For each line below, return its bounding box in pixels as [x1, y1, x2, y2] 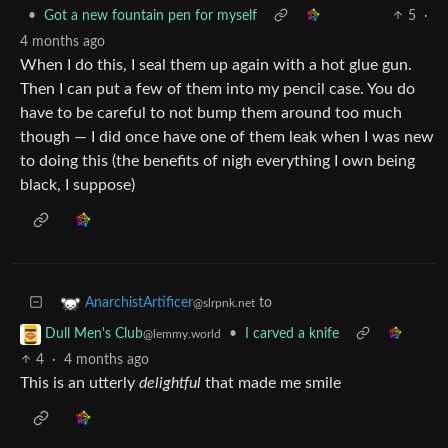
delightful [139, 374, 201, 391]
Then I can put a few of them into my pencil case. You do [20, 80, 415, 97]
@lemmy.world [143, 327, 221, 340]
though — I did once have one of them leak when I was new [20, 128, 434, 145]
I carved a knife [245, 326, 339, 341]
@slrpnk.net [193, 296, 255, 309]
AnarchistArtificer [85, 295, 193, 310]
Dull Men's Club [45, 326, 143, 341]
